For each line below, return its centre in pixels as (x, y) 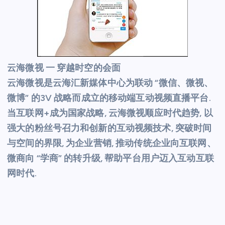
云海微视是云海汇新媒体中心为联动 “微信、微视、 (110, 83)
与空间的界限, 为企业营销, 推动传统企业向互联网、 (111, 143)
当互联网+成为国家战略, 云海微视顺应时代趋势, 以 (110, 113)
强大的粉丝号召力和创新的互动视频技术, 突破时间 (109, 128)
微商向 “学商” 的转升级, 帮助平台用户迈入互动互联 (110, 158)
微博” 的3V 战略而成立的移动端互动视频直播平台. (109, 98)
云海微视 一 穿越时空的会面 (64, 68)
